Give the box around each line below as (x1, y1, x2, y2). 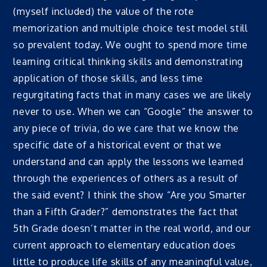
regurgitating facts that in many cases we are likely (13, 89, 252, 101)
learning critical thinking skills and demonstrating (13, 55, 244, 68)
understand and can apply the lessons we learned (13, 156, 244, 168)
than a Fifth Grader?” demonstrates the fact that (13, 206, 239, 218)
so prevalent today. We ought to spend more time (13, 39, 248, 51)
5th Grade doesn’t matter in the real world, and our (13, 222, 252, 235)
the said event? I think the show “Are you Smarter (13, 189, 246, 201)
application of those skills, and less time (13, 72, 203, 85)
